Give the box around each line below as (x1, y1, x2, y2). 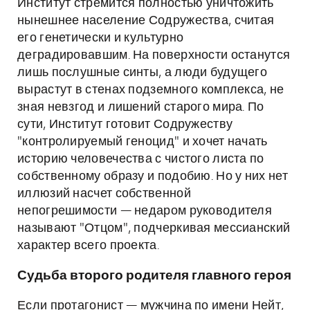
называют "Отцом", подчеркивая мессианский (17, 222, 291, 235)
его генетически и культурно (17, 32, 184, 44)
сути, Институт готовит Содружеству (17, 118, 233, 131)
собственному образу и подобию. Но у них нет (17, 170, 288, 183)
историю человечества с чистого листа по (17, 153, 264, 165)
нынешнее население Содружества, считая (17, 15, 275, 27)
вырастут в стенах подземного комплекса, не (17, 84, 284, 96)
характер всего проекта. (17, 239, 159, 252)
